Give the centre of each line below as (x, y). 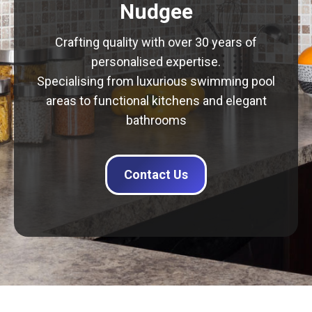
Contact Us (156, 174)
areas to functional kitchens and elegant (156, 101)
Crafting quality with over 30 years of (156, 42)
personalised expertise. (156, 62)
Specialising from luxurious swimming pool (156, 81)
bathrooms (156, 120)
